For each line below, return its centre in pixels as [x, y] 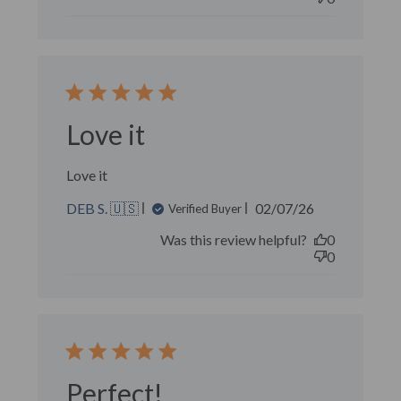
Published [315, 207]
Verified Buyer [205, 208]
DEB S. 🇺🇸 [103, 208]
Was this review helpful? [233, 239]
